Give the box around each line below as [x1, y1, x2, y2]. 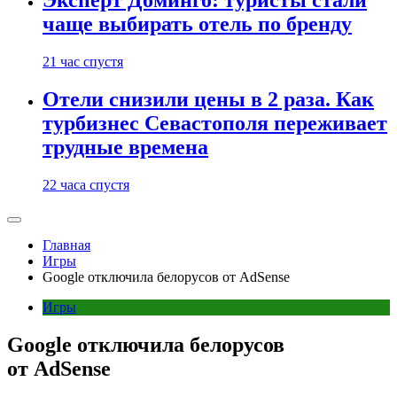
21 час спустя [43, 54, 123, 70]
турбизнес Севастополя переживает [43, 112, 387, 136]
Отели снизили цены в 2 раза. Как [43, 88, 374, 112]
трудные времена [43, 136, 208, 160]
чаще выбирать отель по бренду [43, 12, 352, 36]
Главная [43, 237, 90, 253]
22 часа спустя [43, 177, 129, 192]
